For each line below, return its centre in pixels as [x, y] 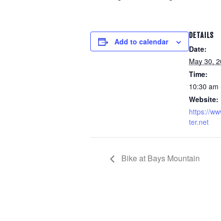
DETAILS [201, 35]
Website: [204, 99]
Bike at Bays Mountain [160, 158]
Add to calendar [141, 41]
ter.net [199, 122]
